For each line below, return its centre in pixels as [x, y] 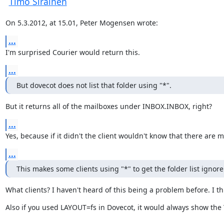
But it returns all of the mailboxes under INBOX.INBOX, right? [108, 106]
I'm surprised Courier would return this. [72, 52]
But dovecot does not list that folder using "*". [94, 85]
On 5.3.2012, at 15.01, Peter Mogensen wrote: [81, 22]
